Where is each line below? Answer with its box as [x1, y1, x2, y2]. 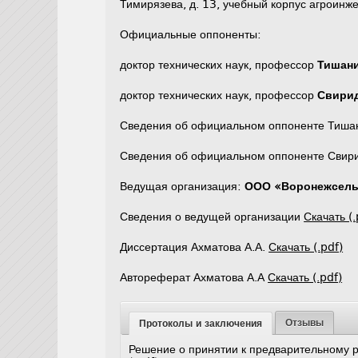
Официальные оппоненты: [120, 28, 262, 42]
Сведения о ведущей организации [120, 210, 304, 224]
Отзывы [285, 316, 324, 328]
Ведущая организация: [120, 180, 245, 193]
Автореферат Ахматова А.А [120, 271, 268, 284]
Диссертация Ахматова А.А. [120, 241, 269, 254]
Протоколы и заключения [139, 317, 263, 329]
